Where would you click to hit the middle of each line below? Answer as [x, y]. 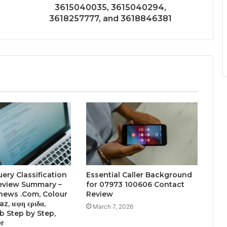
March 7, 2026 [113, 207]
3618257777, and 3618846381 [110, 19]
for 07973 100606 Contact [135, 185]
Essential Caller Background [139, 175]
